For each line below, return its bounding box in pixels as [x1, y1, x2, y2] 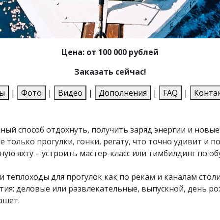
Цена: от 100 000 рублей [61, 47, 159, 58]
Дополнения [98, 87, 147, 99]
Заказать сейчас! [74, 66, 146, 78]
